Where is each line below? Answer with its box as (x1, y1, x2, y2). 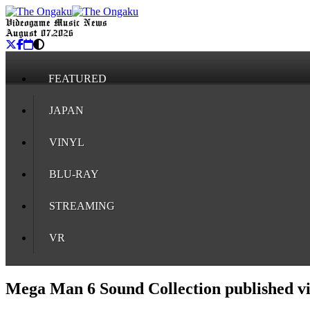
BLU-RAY (49, 168, 99, 180)
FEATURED (48, 73, 107, 84)
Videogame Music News (6, 19, 107, 28)
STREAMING (49, 200, 115, 212)
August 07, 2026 (6, 29, 73, 38)
